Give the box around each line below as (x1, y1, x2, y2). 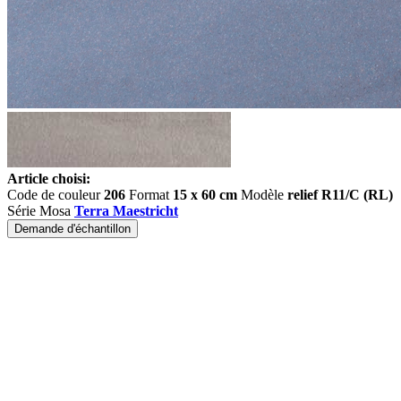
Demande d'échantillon (14, 222, 131, 235)
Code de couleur (7, 187, 104, 202)
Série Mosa (7, 203, 74, 218)
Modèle (237, 187, 287, 202)
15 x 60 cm (173, 187, 237, 202)
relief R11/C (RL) (287, 187, 393, 202)
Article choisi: (7, 171, 90, 186)
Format (125, 187, 173, 202)
